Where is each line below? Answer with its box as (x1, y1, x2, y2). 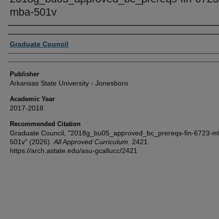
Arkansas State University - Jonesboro (10, 79, 128, 87)
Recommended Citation (10, 120, 81, 128)
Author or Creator (8, 27, 74, 43)
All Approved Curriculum (54, 137, 128, 146)
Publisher (10, 70, 39, 78)
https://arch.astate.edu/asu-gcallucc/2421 (10, 146, 137, 154)
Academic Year (10, 95, 55, 103)
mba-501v (10, 5, 57, 18)
